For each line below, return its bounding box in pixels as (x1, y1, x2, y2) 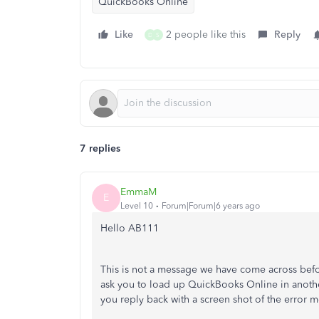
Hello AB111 (100, 222, 159, 234)
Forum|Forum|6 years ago (162, 200, 260, 211)
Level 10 (120, 200, 153, 211)
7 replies (80, 142, 120, 155)
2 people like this (166, 28, 246, 41)
